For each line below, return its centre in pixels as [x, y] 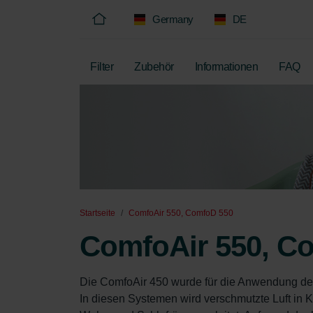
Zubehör [154, 67]
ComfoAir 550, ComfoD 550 [181, 213]
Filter [102, 67]
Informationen [226, 67]
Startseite [97, 213]
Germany [173, 19]
